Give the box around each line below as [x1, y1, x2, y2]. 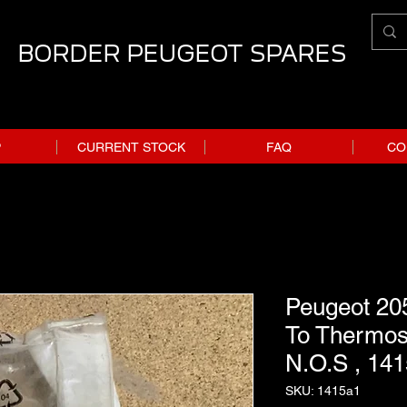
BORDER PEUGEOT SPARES [17, 40, 346, 67]
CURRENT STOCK [76, 139, 185, 154]
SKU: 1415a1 [285, 382, 361, 398]
